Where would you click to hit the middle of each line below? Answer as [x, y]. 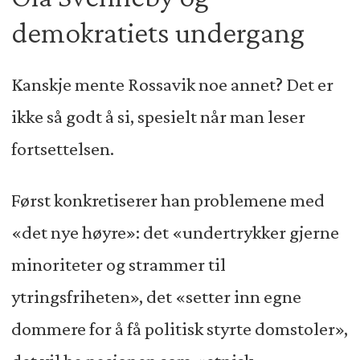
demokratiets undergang [157, 33]
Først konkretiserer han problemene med [168, 200]
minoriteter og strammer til [118, 264]
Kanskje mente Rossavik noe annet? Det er [172, 85]
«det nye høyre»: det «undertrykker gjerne [175, 232]
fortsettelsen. [62, 149]
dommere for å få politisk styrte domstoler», [179, 328]
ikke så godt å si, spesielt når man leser [158, 117]
